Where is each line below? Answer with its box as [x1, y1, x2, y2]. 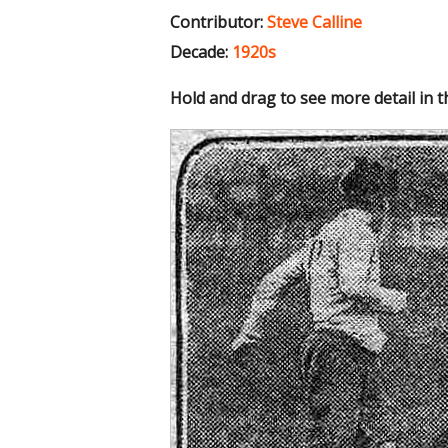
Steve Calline [267, 10, 362, 33]
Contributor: [170, 10, 263, 33]
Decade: [170, 40, 228, 63]
